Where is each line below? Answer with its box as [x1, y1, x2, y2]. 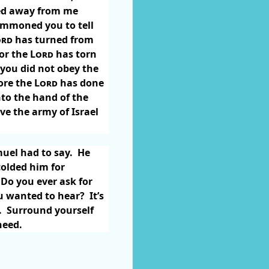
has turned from [13, 32, 94, 46]
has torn [53, 47, 97, 61]
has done [58, 76, 104, 89]
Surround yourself [7, 203, 94, 217]
